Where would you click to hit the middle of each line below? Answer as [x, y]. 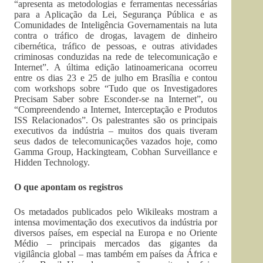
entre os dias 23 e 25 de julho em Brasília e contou [116, 77]
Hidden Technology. [52, 162]
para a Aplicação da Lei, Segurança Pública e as [116, 14]
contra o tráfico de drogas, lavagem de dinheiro [116, 35]
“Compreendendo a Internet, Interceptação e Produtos [116, 109]
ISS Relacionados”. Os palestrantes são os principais [116, 120]
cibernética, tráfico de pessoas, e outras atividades [116, 46]
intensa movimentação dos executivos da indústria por [116, 222]
